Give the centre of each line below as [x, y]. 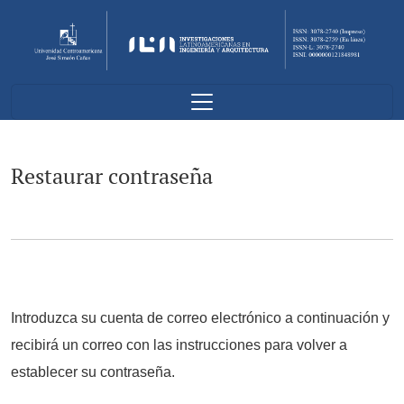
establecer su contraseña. [93, 372]
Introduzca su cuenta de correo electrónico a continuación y [200, 317]
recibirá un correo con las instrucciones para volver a [179, 344]
